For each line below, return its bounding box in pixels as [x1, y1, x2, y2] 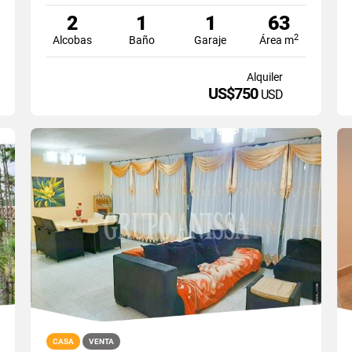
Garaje [194, 33, 227, 46]
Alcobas [53, 33, 93, 46]
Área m [259, 33, 295, 46]
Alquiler [247, 70, 284, 83]
